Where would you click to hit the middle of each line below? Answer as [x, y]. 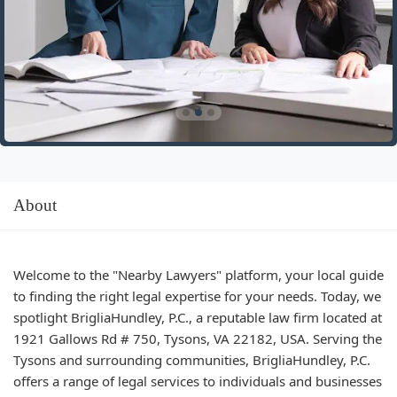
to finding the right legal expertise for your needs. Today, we [197, 296]
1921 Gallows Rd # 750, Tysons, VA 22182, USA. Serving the [198, 338]
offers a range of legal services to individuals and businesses [198, 381]
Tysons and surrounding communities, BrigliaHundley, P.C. [192, 359]
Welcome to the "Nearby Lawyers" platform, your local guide [198, 274]
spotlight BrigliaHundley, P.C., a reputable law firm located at [198, 317]
